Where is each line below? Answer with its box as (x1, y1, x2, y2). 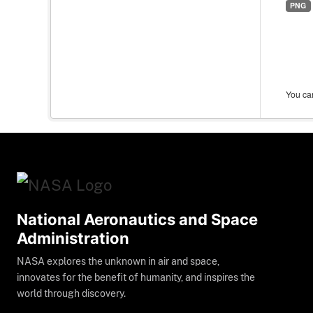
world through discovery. (17, 288, 126, 300)
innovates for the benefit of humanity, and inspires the (17, 272, 255, 284)
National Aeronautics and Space (17, 210, 258, 229)
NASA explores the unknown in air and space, (17, 256, 219, 268)
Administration (17, 229, 129, 248)
